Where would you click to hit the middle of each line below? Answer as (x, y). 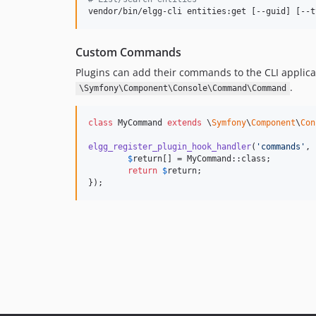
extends (184, 123)
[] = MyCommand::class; (217, 159)
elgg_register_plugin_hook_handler (170, 147)
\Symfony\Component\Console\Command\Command (182, 89)
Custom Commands (128, 53)
